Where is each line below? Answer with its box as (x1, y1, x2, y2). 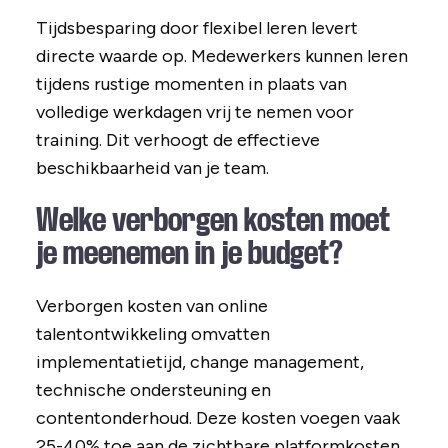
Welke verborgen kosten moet (35, 202, 390, 239)
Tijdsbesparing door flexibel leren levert (35, 17, 358, 40)
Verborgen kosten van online (35, 295, 268, 318)
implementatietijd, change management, (35, 351, 364, 374)
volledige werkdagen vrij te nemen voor (35, 101, 354, 124)
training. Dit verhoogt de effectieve (35, 129, 320, 152)
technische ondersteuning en (35, 379, 271, 402)
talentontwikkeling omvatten (35, 323, 270, 346)
